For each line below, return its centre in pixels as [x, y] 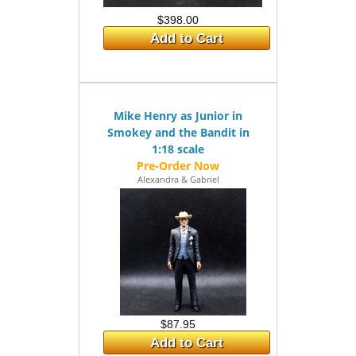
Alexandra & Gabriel [178, 179]
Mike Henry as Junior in [178, 116]
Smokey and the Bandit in [178, 132]
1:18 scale [178, 149]
